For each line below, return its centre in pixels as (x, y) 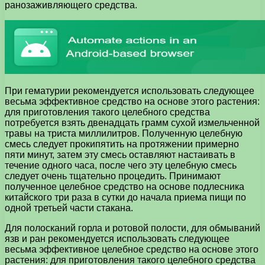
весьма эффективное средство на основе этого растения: (132, 101)
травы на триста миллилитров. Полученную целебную (124, 133)
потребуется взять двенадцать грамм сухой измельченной (132, 122)
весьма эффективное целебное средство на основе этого (132, 249)
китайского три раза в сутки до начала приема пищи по (125, 197)
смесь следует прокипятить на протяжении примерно (122, 144)
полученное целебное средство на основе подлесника (125, 186)
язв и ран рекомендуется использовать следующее (117, 238)
